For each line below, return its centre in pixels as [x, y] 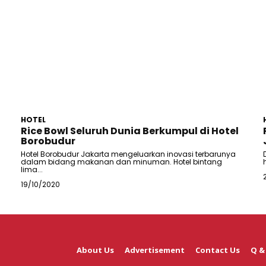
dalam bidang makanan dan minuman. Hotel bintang [122, 162]
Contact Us [218, 250]
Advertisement [155, 250]
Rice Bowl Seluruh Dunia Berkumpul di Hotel [130, 131]
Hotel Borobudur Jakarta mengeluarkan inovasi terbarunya [129, 154]
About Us [95, 250]
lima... [32, 170]
